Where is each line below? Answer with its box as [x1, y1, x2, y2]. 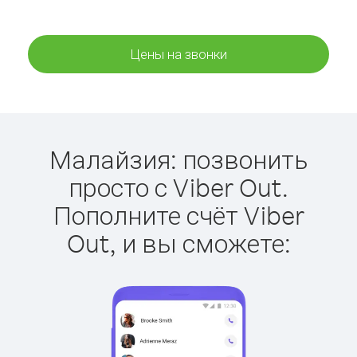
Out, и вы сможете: [66, 226, 291, 259]
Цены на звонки [130, 45, 227, 62]
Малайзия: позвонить [49, 143, 308, 175]
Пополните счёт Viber [53, 198, 304, 231]
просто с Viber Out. [69, 171, 288, 203]
